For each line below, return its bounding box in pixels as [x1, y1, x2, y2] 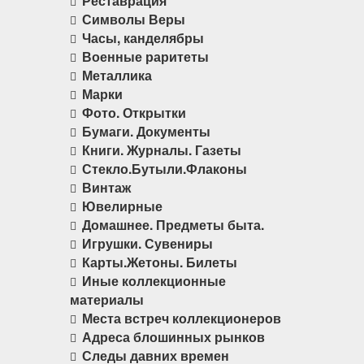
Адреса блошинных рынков [82, 327, 265, 346]
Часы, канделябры [82, 28, 204, 47]
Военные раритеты [82, 47, 209, 66]
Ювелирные [82, 197, 162, 215]
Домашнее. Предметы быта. [82, 215, 264, 234]
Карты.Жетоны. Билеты [82, 253, 237, 271]
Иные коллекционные [82, 271, 226, 290]
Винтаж [82, 178, 131, 197]
